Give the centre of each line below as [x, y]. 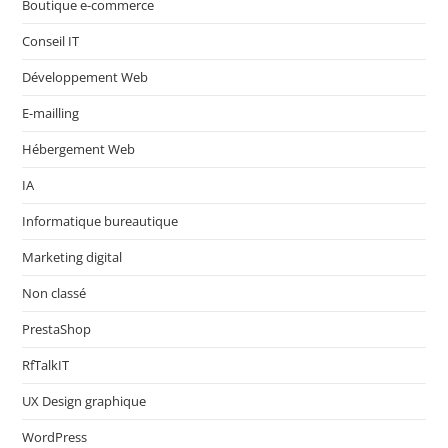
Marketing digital [72, 257]
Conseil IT [51, 41]
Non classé [54, 293]
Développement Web [85, 77]
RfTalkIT [46, 365]
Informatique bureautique [100, 221]
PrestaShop [57, 329]
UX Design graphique [84, 401]
